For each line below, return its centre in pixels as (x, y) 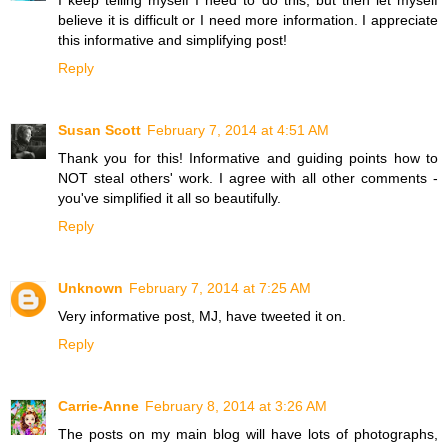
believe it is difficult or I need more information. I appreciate (248, 19)
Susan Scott (99, 129)
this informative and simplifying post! (172, 39)
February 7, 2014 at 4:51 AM (238, 129)
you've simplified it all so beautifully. (169, 197)
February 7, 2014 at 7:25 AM (220, 287)
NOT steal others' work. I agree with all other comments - (248, 177)
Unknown (90, 287)
